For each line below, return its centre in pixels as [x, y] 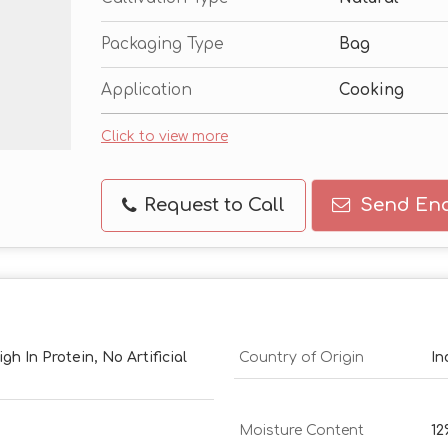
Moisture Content [301, 431]
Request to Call [212, 205]
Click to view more [164, 137]
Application [146, 90]
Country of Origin [301, 358]
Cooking [371, 90]
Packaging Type [162, 44]
